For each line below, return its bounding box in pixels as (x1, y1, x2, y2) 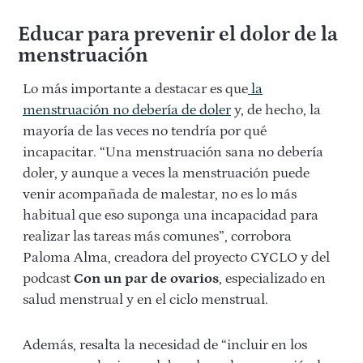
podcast (23, 271, 74, 287)
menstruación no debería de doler (23, 102, 231, 118)
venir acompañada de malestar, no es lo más (23, 186, 297, 203)
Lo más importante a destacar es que (23, 81, 248, 97)
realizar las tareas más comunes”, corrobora (23, 228, 292, 245)
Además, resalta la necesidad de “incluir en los (23, 337, 307, 353)
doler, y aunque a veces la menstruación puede (23, 165, 310, 181)
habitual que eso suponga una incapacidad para (23, 207, 318, 224)
